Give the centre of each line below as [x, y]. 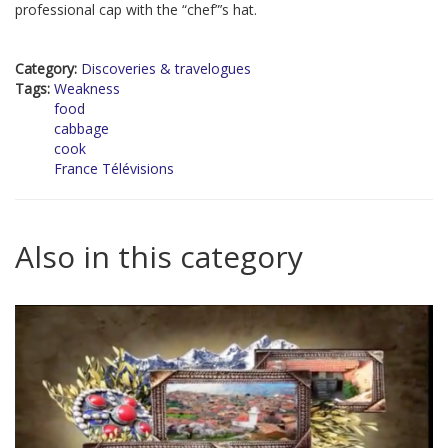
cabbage [81, 129]
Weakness [87, 89]
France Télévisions [114, 169]
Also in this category [159, 257]
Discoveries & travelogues [166, 69]
